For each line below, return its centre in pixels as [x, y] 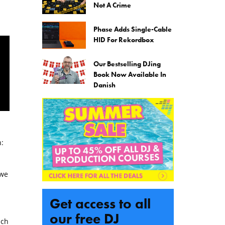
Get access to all [100, 204]
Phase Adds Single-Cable [133, 29]
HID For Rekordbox [124, 39]
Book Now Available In [130, 75]
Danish [104, 85]
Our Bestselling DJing [127, 64]
